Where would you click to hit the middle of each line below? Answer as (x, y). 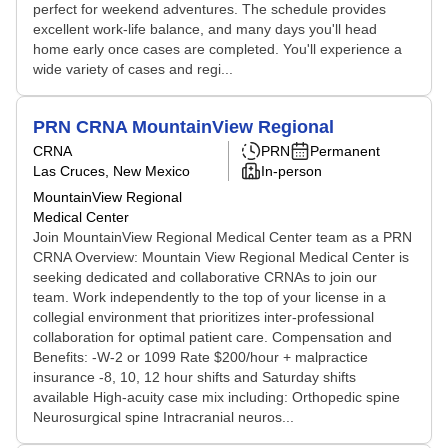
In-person (291, 171)
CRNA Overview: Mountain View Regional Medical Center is (221, 257)
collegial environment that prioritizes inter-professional (203, 317)
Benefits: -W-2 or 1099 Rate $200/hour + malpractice (200, 357)
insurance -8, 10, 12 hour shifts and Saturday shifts (194, 377)
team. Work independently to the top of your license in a (209, 297)
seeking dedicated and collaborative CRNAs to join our (205, 277)
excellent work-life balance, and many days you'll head (205, 29)
